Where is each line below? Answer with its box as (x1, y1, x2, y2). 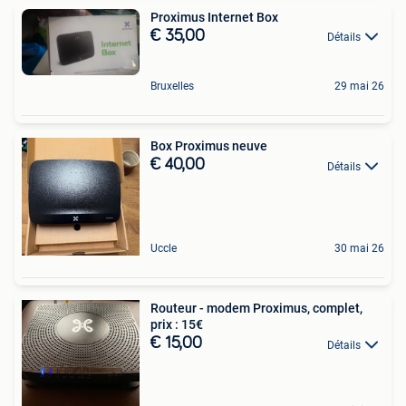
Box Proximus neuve (150, 139, 267, 154)
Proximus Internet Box (150, 10, 278, 24)
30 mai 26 (334, 242, 384, 256)
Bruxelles (150, 80, 194, 93)
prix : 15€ (150, 317, 203, 333)
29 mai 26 (334, 80, 384, 93)
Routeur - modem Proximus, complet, (150, 301, 362, 316)
